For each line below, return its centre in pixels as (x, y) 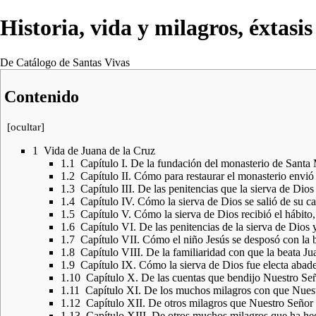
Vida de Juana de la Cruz (99, 150)
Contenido (42, 96)
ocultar (26, 127)
